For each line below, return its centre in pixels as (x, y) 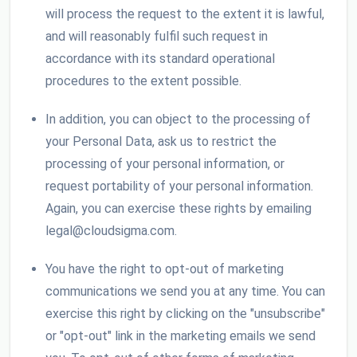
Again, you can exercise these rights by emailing (178, 209)
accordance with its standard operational (160, 59)
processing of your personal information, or (165, 164)
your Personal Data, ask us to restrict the (161, 142)
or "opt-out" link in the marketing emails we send (180, 336)
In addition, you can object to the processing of (178, 120)
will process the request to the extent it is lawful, (185, 14)
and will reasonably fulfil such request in (157, 37)
